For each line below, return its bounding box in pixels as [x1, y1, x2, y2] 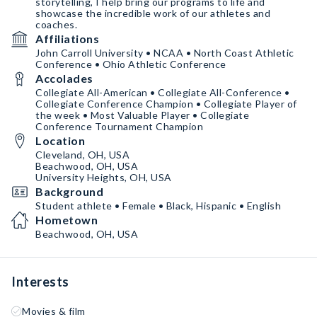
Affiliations [35, 32, 99, 45]
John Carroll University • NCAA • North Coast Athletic [35, 47, 294, 59]
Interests [11, 274, 69, 289]
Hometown [35, 213, 98, 226]
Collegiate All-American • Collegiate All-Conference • [35, 86, 290, 98]
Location [35, 134, 85, 147]
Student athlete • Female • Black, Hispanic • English [35, 200, 281, 212]
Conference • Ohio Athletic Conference [35, 58, 226, 70]
